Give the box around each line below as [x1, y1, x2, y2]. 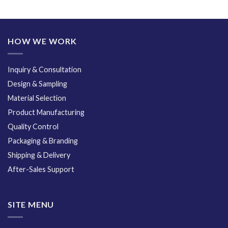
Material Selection [8, 93, 66, 102]
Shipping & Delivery [8, 150, 70, 159]
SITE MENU [8, 199, 54, 210]
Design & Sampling [8, 79, 67, 88]
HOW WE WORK [8, 36, 77, 46]
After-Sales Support [8, 164, 74, 174]
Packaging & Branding [8, 136, 78, 145]
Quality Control [8, 122, 59, 131]
